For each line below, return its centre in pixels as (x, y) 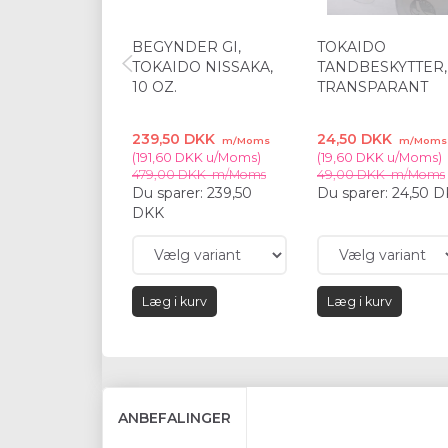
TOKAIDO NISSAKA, (202, 67)
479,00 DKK (170, 175)
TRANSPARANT (372, 87)
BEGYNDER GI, (186, 47)
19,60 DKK (352, 158)
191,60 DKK (169, 158)
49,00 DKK (352, 175)
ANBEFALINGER (174, 418)
